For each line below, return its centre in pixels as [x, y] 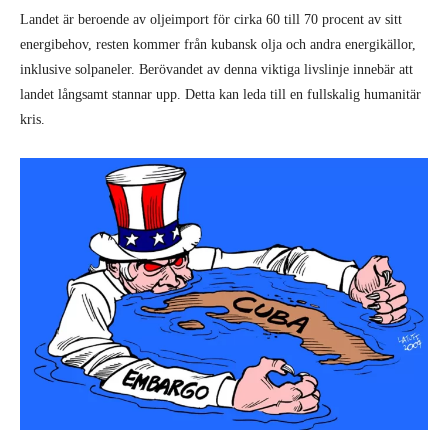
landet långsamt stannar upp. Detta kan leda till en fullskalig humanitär [220, 94]
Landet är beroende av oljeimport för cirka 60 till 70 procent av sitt [211, 19]
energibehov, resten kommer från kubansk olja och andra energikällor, [218, 44]
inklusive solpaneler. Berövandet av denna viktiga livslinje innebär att [216, 69]
